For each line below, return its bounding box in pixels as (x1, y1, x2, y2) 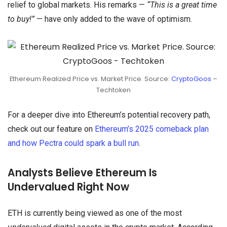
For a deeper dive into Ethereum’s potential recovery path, (8, 109, 210, 120)
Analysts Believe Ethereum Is (8, 166, 157, 180)
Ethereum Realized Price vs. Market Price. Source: (10, 74, 171, 83)
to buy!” (8, 14, 34, 24)
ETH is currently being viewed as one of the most (8, 208, 182, 218)
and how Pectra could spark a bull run (8, 138, 139, 148)
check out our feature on (8, 124, 95, 134)
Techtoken (96, 85, 131, 94)
